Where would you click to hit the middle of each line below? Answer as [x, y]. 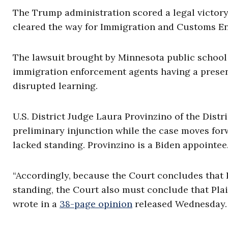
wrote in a [36, 204]
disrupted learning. [56, 86]
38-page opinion [96, 204]
